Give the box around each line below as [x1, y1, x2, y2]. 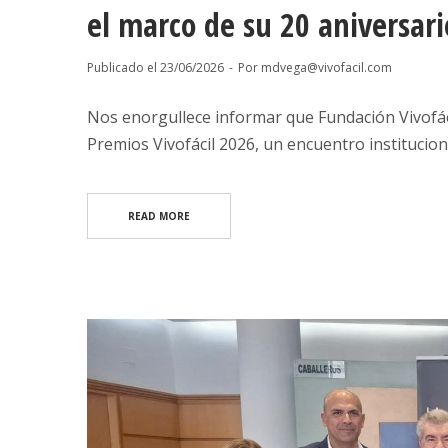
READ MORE [128, 208, 190, 223]
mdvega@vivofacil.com [261, 58, 392, 76]
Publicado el [87, 58, 160, 76]
